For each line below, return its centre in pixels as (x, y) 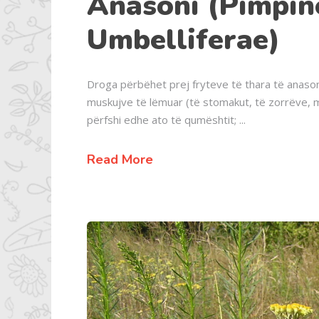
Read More (120, 159)
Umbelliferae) (183, 40)
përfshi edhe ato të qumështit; (163, 119)
